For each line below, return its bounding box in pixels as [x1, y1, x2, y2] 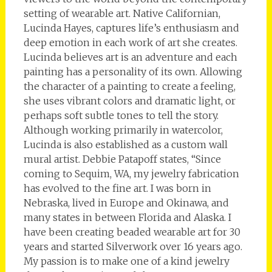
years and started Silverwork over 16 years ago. [23, 240, 242, 253]
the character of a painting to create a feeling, [23, 80, 236, 93]
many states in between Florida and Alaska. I [23, 211, 231, 224]
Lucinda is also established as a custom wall [23, 138, 228, 151]
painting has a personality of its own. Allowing [23, 66, 242, 78]
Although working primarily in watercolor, [23, 124, 223, 137]
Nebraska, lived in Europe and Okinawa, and [23, 197, 229, 209]
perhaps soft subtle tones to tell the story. [23, 109, 219, 122]
